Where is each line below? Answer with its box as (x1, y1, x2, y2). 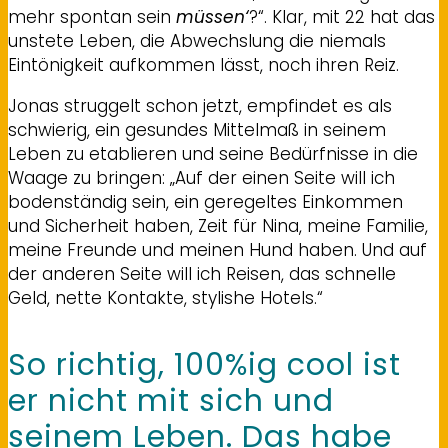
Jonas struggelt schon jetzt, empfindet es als (8, 93, 392, 118)
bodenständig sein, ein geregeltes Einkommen (8, 189, 403, 214)
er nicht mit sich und (8, 379, 334, 422)
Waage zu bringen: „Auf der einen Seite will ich (8, 165, 395, 190)
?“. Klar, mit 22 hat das (249, 4, 435, 29)
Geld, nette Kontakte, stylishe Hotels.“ (8, 285, 323, 310)
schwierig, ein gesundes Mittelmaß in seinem (8, 117, 386, 142)
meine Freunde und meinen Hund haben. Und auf (8, 237, 427, 262)
